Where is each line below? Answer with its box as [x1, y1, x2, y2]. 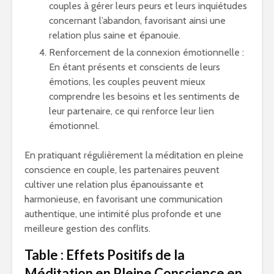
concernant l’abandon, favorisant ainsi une [49, 15, 226, 26]
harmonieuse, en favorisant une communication [24, 193, 223, 205]
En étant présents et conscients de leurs [49, 61, 220, 73]
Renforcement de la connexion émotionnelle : [49, 46, 244, 58]
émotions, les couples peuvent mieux [49, 76, 206, 87]
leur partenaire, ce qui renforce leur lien [49, 105, 214, 117]
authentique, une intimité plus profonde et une [24, 208, 221, 220]
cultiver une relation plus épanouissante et [24, 179, 204, 190]
